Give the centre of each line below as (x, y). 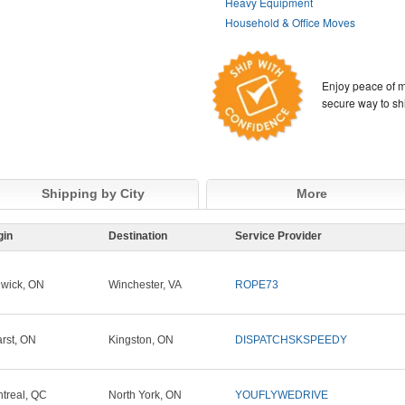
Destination (138, 236)
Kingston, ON (141, 340)
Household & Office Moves (291, 22)
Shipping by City (93, 194)
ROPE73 (257, 285)
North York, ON (145, 396)
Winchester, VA (145, 285)
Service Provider (278, 236)
